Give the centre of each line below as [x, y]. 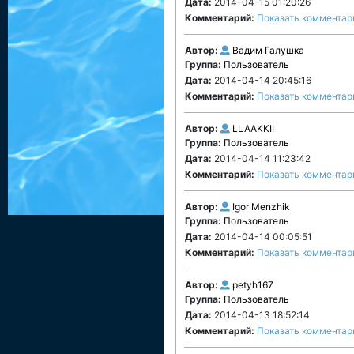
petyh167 [253, 285]
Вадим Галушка [268, 50]
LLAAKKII [253, 128]
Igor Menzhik [261, 207]
